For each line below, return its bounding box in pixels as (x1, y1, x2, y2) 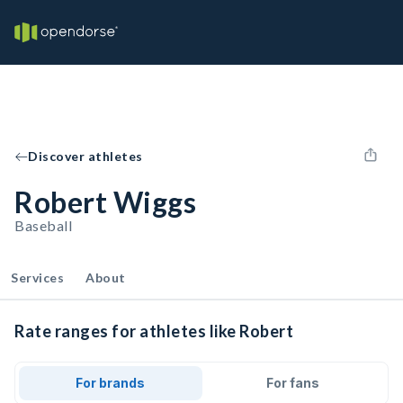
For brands (76, 375, 146, 390)
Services (11, 270, 64, 285)
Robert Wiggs (14, 184, 196, 219)
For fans (265, 375, 319, 390)
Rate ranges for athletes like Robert (14, 321, 293, 341)
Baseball (14, 217, 72, 234)
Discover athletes (28, 148, 143, 164)
